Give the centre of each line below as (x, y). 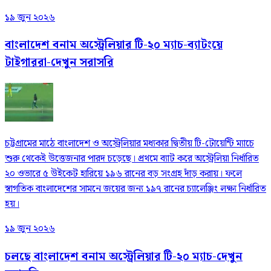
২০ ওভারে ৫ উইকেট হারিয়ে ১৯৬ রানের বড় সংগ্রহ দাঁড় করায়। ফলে (123, 174)
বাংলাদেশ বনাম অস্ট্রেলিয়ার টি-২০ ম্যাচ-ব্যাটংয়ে (114, 45)
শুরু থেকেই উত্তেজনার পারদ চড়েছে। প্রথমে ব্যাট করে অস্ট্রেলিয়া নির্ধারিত (132, 158)
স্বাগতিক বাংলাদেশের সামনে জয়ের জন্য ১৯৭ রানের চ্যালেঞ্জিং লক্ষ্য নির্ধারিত (135, 189)
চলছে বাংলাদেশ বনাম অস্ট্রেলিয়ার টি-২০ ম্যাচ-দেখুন (124, 256)
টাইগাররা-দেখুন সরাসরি (59, 63)
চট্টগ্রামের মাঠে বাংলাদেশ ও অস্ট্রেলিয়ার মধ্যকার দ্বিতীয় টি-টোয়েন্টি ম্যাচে (129, 143)
